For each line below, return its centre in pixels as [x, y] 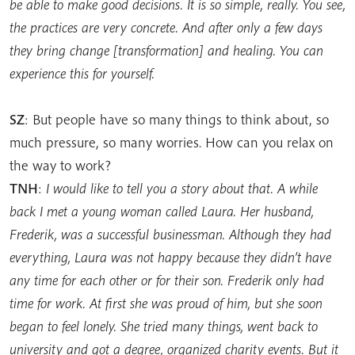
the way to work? [60, 165]
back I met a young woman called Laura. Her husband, [162, 211]
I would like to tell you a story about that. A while [182, 188]
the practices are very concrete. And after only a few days [166, 27]
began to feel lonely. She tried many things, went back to [164, 326]
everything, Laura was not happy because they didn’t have [170, 257]
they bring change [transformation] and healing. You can [166, 50]
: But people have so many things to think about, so [177, 119]
